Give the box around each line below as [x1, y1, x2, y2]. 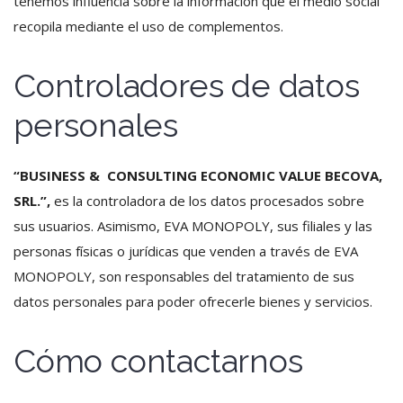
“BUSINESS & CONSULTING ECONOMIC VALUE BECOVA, [13, 166, 382, 184]
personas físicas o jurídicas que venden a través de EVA [13, 242, 358, 260]
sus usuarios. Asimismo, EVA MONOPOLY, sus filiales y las [13, 217, 372, 235]
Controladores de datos [13, 67, 360, 104]
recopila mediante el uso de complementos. [13, 17, 283, 35]
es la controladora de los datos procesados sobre [50, 192, 364, 210]
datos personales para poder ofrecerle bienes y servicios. [13, 292, 372, 310]
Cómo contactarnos [13, 342, 303, 380]
